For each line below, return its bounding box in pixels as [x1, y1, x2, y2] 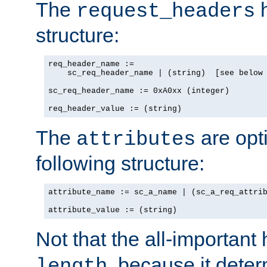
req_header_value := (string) [48, 104, 182, 113]
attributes [76, 128, 195, 151]
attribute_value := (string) [48, 205, 177, 215]
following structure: [36, 151, 204, 175]
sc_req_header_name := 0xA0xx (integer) [48, 86, 229, 95]
